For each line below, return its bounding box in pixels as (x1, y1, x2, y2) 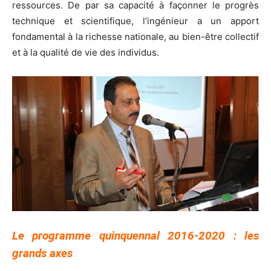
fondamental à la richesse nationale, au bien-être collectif (12, 30, 259, 42)
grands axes (12, 246, 73, 261)
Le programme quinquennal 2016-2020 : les (12, 229, 259, 243)
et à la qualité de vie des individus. (12, 46, 159, 58)
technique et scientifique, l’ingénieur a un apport (12, 15, 259, 27)
